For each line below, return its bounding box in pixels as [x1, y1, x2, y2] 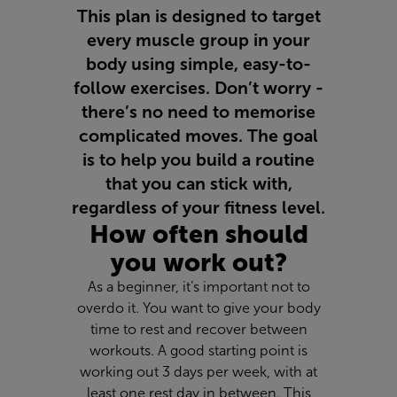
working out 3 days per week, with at [80, 364, 317, 380]
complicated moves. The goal [79, 126, 318, 146]
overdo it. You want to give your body [76, 300, 321, 316]
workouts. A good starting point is [90, 343, 307, 359]
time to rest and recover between [90, 322, 307, 338]
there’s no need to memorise [82, 102, 315, 122]
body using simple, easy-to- [86, 54, 311, 74]
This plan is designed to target [76, 6, 321, 27]
